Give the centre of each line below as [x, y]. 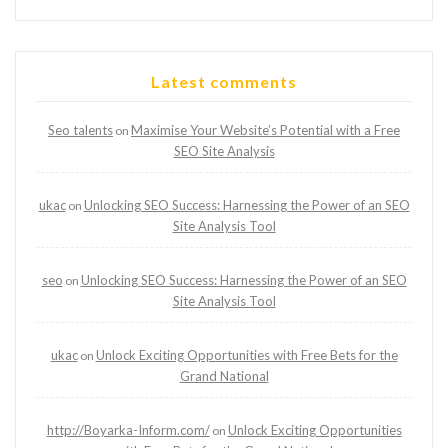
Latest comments [224, 82]
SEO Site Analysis [224, 151]
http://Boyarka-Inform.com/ [128, 430]
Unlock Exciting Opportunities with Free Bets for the [246, 355]
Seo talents [80, 130]
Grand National [224, 376]
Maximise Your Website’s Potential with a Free [265, 130]
